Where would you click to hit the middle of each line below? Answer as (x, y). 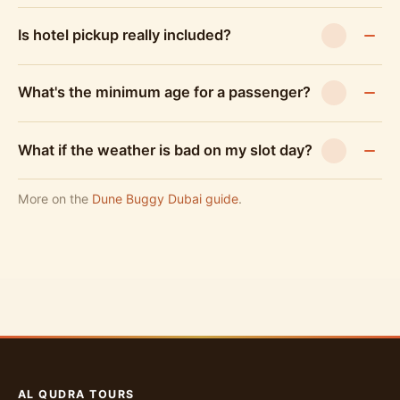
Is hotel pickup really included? (125, 35)
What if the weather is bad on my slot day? (165, 150)
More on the (55, 199)
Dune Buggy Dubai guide (165, 199)
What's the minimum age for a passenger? (164, 92)
